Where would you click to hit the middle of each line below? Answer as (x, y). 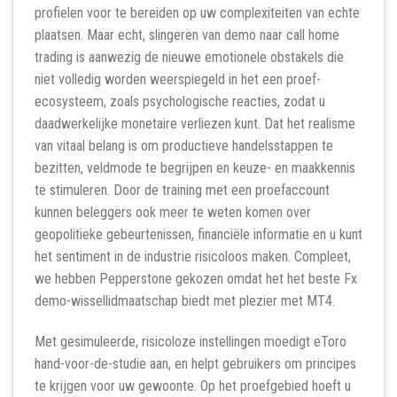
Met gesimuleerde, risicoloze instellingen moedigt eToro (191, 342)
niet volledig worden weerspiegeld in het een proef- (178, 80)
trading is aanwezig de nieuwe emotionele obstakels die (189, 58)
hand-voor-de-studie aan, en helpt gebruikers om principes (195, 364)
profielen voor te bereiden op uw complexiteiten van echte (197, 13)
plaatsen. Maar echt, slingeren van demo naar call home (187, 35)
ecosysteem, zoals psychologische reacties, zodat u (180, 102)
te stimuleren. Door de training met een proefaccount (182, 191)
